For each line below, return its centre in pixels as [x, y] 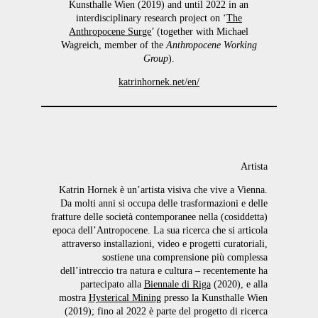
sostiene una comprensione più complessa [185, 257]
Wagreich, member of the [113, 45]
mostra [73, 297]
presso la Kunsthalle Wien [214, 297]
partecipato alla [112, 284]
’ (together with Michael [200, 31]
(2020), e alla [239, 284]
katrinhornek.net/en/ [159, 82]
